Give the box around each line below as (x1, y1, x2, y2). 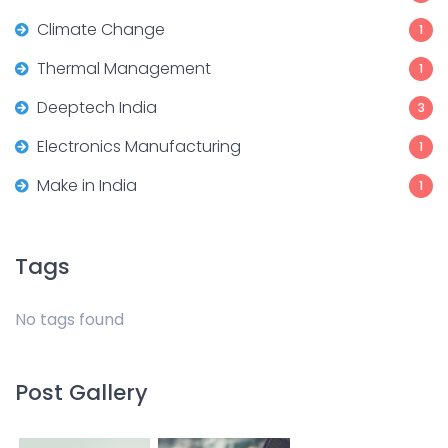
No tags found (15, 308, 124, 331)
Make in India (37, 174, 137, 197)
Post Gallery (15, 377, 148, 408)
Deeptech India (37, 96, 157, 119)
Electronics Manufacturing (37, 135, 241, 158)
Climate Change (37, 18, 165, 41)
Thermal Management (37, 57, 211, 80)
